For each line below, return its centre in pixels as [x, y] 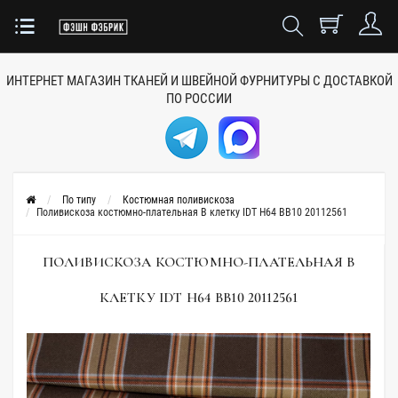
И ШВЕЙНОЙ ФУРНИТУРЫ [240, 81]
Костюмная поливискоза [179, 200]
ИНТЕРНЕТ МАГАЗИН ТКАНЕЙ [87, 81]
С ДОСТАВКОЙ [352, 81]
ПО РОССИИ [199, 99]
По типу [79, 200]
